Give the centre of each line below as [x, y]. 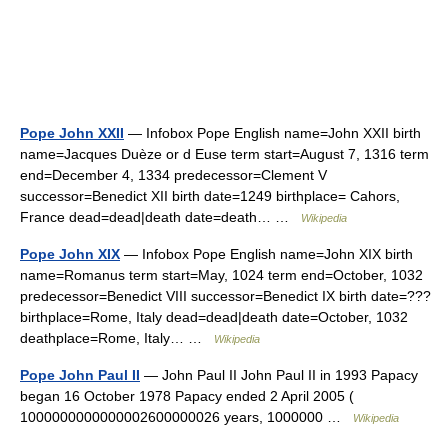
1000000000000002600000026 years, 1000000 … [186, 416]
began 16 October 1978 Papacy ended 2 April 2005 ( [187, 395]
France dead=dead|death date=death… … [160, 216]
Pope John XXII [72, 132]
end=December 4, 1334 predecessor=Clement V [173, 174]
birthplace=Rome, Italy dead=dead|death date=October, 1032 [214, 316]
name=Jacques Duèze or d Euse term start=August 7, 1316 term [224, 153]
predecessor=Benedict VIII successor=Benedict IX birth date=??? [225, 295]
